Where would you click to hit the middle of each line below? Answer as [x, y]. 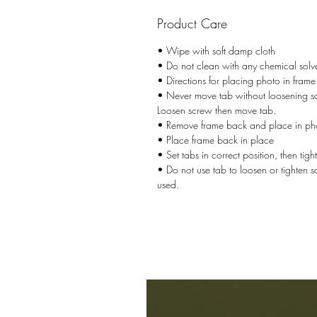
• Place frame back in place [215, 140]
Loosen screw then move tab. [217, 110]
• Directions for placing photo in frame [236, 81]
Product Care [192, 24]
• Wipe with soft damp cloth [216, 51]
